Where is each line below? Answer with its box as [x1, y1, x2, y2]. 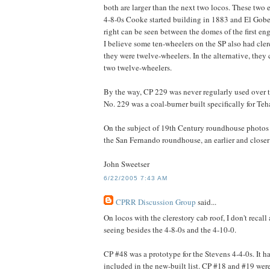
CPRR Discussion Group [116, 196, 196, 207]
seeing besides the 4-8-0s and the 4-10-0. [104, 224, 236, 236]
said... [196, 196, 216, 207]
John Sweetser [104, 159, 149, 170]
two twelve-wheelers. [104, 62, 172, 74]
